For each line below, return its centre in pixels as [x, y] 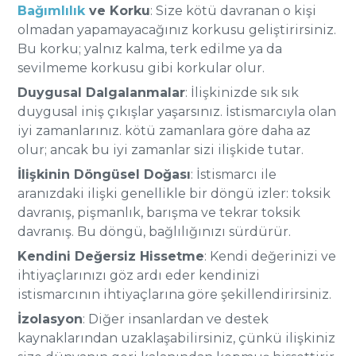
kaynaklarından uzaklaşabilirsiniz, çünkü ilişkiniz [177, 338]
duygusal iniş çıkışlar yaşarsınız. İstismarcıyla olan [177, 112]
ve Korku [118, 11]
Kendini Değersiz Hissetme [111, 256]
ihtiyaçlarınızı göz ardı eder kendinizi [139, 275]
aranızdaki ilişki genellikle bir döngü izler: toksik [174, 193]
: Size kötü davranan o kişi [234, 11]
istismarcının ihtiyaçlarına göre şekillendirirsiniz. [175, 294]
